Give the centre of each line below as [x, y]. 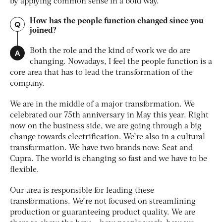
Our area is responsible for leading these [82, 191]
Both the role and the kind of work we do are [110, 51]
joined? [43, 31]
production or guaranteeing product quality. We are [103, 213]
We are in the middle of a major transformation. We [102, 105]
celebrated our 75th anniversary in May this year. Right [109, 116]
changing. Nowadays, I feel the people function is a [121, 62]
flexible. [26, 170]
